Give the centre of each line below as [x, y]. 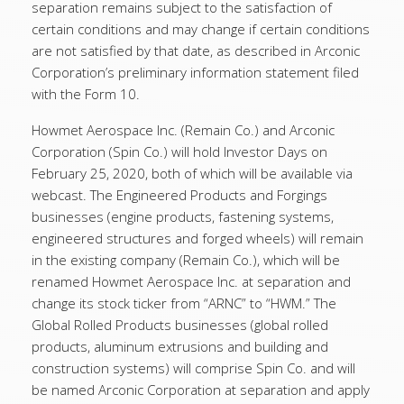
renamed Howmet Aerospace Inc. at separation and [191, 281]
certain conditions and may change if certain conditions [201, 29]
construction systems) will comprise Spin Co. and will [193, 368]
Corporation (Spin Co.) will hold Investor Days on [179, 151]
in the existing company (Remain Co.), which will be [186, 260]
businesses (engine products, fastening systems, [183, 216]
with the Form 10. [86, 94]
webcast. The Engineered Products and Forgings [179, 195]
